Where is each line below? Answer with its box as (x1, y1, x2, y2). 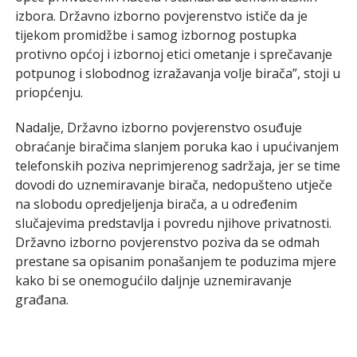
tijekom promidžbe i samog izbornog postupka (14, 25, 296, 44)
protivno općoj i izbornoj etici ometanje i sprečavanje (14, 45, 332, 63)
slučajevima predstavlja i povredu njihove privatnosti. (14, 214, 331, 232)
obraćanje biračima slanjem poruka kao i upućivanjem (14, 137, 339, 155)
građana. (14, 290, 69, 308)
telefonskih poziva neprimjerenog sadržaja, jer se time (14, 156, 340, 175)
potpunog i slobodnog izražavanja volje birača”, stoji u (14, 64, 340, 82)
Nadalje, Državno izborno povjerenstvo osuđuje (14, 118, 302, 136)
